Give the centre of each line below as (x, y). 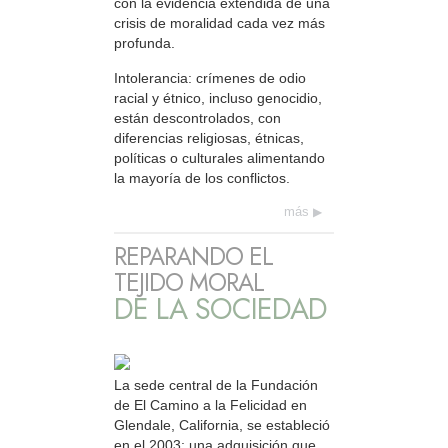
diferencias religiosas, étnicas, (209, 137)
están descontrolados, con (197, 117)
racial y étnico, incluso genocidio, (218, 97)
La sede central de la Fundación (216, 385)
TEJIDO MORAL (189, 283)
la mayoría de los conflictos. (202, 177)
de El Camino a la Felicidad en (210, 405)
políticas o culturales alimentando (219, 157)
